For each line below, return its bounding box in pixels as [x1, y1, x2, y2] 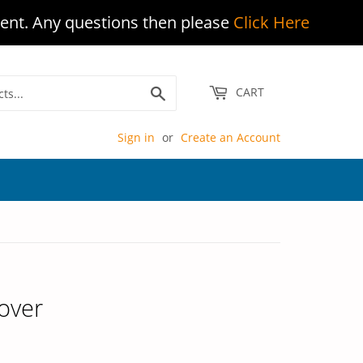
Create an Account [181, 130, 280, 145]
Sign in [117, 130, 155, 145]
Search [166, 83, 203, 99]
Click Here [233, 11, 310, 33]
